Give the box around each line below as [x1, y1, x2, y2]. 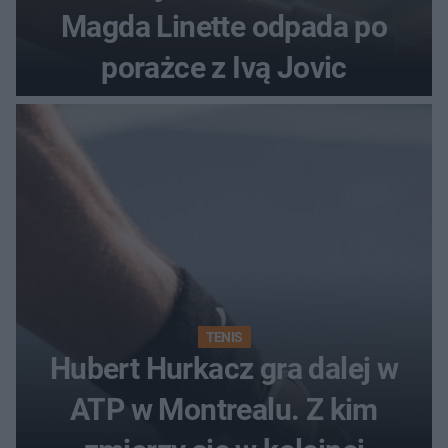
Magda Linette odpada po [60, 9, 388, 45]
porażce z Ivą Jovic [101, 50, 347, 86]
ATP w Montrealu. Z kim [70, 392, 378, 428]
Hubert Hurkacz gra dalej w [49, 351, 399, 387]
